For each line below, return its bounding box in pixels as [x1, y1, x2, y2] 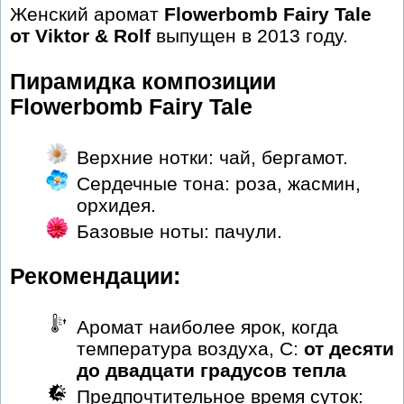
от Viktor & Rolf [10, 25, 151, 47]
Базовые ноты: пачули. [77, 220, 282, 242]
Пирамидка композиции [10, 69, 276, 95]
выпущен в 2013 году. [151, 25, 348, 47]
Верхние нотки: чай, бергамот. [77, 146, 348, 168]
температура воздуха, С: [77, 337, 304, 359]
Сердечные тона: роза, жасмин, [77, 172, 361, 194]
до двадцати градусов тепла [77, 359, 346, 381]
